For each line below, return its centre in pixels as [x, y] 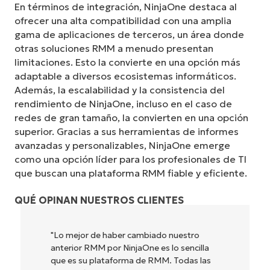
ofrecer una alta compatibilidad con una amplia [123, 21]
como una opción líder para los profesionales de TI [130, 159]
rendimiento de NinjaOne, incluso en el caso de [123, 104]
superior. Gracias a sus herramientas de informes [127, 132]
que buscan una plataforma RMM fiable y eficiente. [131, 173]
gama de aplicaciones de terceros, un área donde [129, 35]
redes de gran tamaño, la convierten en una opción [131, 118]
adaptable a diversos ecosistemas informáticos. [125, 76]
